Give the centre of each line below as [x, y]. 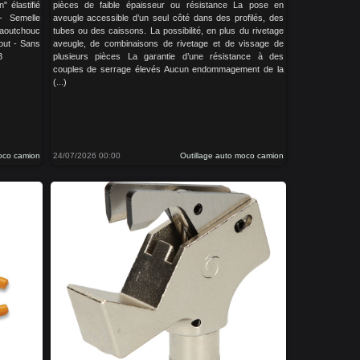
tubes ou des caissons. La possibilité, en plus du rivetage [168, 31]
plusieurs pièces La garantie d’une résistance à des [168, 57]
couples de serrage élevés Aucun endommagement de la [168, 70]
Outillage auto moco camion [231, 155]
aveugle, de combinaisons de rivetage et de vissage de [168, 44]
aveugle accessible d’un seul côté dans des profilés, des [168, 18]
